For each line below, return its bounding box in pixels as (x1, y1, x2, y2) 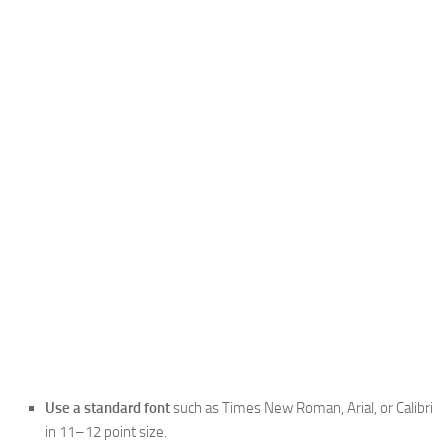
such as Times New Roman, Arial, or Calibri (170, 399, 433, 418)
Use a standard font (45, 399, 170, 418)
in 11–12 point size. (45, 423, 167, 442)
